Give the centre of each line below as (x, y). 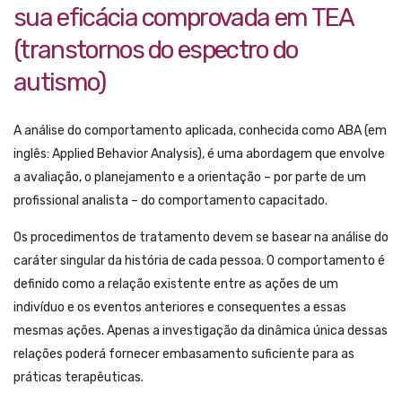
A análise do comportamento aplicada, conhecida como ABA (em (200, 131)
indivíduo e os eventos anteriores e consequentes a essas (180, 308)
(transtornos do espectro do (156, 50)
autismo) (60, 83)
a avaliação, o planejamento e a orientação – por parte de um (190, 178)
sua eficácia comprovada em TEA (184, 18)
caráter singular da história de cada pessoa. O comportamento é (199, 261)
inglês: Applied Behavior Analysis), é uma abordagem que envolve (199, 154)
